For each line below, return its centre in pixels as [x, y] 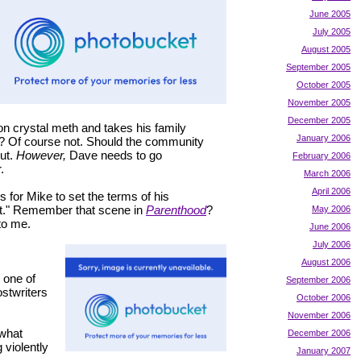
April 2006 [331, 191]
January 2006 [324, 137]
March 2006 [327, 173]
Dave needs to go [114, 155]
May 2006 [331, 208]
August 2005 [326, 49]
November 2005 [319, 102]
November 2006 [319, 315]
